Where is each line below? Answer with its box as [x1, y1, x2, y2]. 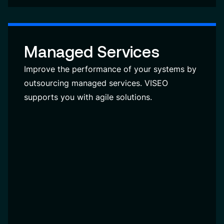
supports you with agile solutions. [24, 92, 152, 102]
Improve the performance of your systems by [24, 64, 196, 74]
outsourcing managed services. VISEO [24, 78, 168, 88]
